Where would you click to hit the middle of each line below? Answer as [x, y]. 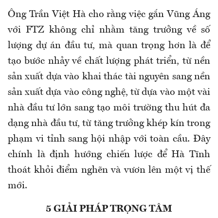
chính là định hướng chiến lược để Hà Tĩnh [109, 155]
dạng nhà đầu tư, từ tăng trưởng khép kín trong [109, 124]
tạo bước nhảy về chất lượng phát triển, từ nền [109, 62]
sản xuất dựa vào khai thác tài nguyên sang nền [109, 77]
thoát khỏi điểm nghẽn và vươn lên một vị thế [109, 171]
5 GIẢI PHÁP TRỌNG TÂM [109, 209]
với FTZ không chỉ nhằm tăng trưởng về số [109, 30]
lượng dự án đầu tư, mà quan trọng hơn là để [109, 46]
